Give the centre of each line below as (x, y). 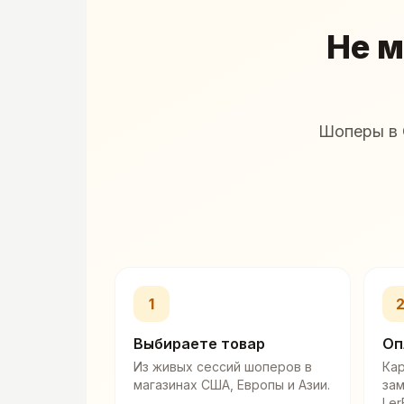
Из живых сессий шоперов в (223, 367)
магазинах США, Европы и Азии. (232, 385)
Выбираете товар (199, 344)
